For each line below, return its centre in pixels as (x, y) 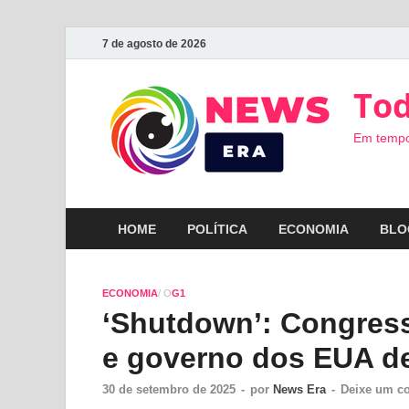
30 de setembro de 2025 (169, 390)
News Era (299, 390)
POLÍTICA (217, 229)
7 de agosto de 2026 (154, 43)
